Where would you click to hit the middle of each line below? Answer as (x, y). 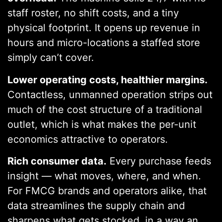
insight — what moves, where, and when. (104, 176)
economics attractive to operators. (88, 139)
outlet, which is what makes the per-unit (102, 124)
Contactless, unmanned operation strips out (110, 94)
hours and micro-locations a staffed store (104, 43)
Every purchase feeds (159, 161)
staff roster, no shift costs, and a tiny (93, 13)
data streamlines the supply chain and (96, 205)
